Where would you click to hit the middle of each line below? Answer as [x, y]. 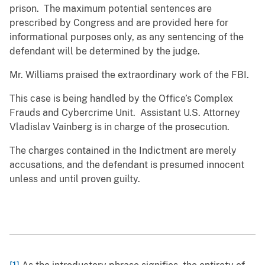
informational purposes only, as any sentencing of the [127, 37]
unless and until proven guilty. [75, 179]
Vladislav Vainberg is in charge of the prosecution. [119, 127]
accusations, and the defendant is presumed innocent [127, 165]
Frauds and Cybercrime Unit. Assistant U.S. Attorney [125, 113]
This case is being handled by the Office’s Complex [121, 99]
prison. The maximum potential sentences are [111, 9]
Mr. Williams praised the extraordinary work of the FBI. [129, 75]
